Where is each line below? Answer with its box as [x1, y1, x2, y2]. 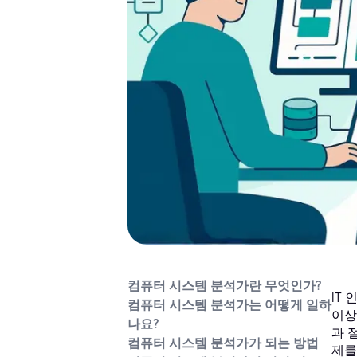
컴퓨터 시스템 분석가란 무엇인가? [127, 278, 321, 294]
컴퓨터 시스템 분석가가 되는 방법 [127, 335, 319, 351]
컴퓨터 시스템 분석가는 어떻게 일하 [127, 297, 331, 313]
